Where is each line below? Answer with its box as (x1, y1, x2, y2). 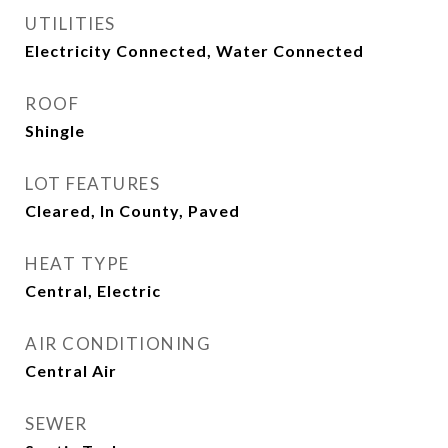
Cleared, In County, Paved (25, 201, 240, 220)
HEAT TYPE (25, 253, 130, 274)
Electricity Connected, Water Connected (25, 41, 364, 60)
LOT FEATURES (25, 173, 160, 194)
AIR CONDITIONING (25, 333, 211, 354)
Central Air (25, 361, 117, 380)
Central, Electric (25, 281, 161, 300)
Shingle (25, 121, 85, 140)
